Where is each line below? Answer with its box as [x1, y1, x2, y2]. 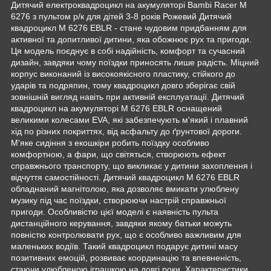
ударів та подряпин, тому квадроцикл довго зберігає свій [11, 80, 235, 90]
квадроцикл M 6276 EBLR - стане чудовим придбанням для [11, 22, 247, 33]
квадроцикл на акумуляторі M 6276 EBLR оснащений [11, 103, 222, 113]
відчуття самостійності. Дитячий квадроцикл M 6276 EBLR [11, 172, 240, 182]
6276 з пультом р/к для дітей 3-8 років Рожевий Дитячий [11, 11, 232, 21]
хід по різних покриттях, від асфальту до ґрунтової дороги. [11, 126, 242, 136]
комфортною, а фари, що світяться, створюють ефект [11, 149, 226, 159]
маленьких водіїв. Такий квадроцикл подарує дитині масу [11, 241, 238, 251]
